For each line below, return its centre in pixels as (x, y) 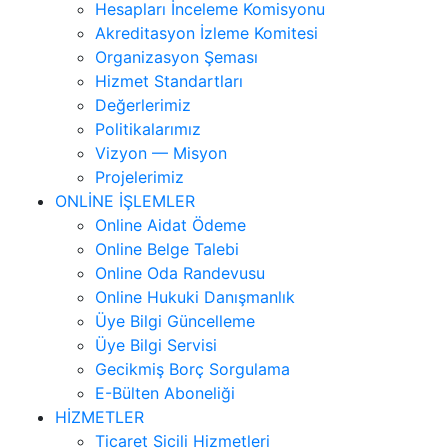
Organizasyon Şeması (176, 56)
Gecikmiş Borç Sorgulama (192, 368)
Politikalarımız (148, 128)
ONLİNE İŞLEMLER (125, 200)
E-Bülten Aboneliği (165, 392)
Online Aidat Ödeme (170, 224)
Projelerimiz (139, 176)
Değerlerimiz (143, 104)
